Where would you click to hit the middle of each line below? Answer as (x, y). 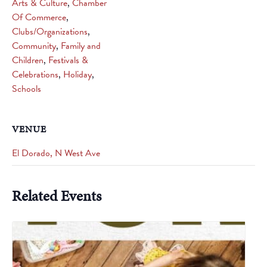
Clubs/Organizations (50, 32)
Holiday (77, 74)
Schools (27, 89)
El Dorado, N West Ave (56, 153)
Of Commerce (39, 17)
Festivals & (68, 60)
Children (28, 60)
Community (34, 46)
